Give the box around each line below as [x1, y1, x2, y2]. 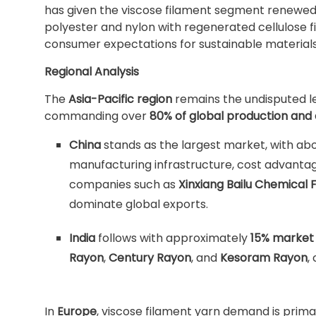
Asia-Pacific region [68, 91, 172, 107]
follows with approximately [95, 230, 250, 246]
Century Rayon [109, 250, 191, 266]
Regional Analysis [44, 63, 139, 80]
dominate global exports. [69, 196, 208, 212]
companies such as [69, 176, 178, 193]
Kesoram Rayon [220, 250, 308, 266]
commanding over [44, 108, 150, 124]
